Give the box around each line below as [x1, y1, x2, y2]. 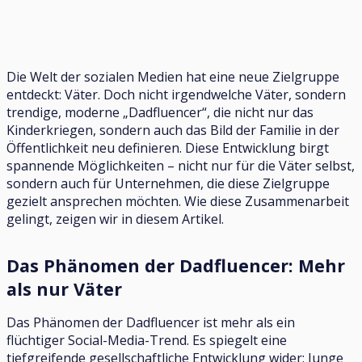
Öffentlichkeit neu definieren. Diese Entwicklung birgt [6, 138, 329, 157]
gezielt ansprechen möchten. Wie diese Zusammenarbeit [6, 192, 349, 210]
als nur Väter [6, 276, 122, 301]
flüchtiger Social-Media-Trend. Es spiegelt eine [6, 330, 287, 349]
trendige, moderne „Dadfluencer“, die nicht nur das [6, 103, 314, 121]
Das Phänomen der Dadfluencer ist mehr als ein [6, 313, 295, 331]
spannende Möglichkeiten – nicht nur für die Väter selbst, [6, 156, 355, 175]
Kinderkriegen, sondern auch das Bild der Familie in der [6, 120, 339, 139]
